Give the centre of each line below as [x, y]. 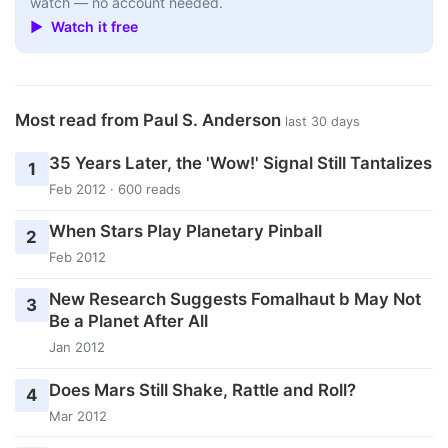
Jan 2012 [76, 347]
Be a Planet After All [128, 321]
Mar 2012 [77, 415]
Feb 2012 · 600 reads [114, 189]
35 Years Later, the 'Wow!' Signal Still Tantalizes [240, 163]
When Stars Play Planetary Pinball [185, 231]
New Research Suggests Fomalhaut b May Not [234, 299]
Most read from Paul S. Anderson [150, 120]
